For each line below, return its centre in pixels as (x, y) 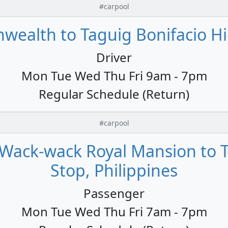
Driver (114, 57)
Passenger (114, 193)
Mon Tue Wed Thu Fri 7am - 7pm (114, 211)
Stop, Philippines (114, 170)
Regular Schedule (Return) (114, 94)
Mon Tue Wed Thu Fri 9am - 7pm (114, 75)
